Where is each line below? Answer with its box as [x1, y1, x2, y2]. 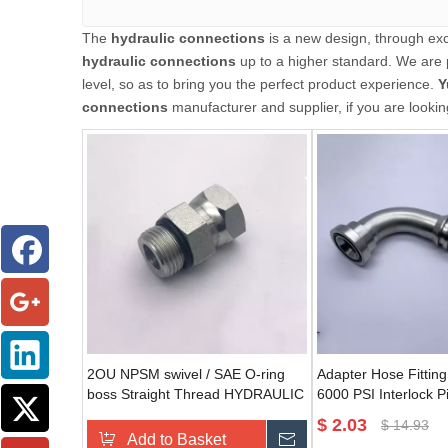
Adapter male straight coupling [87, 406, 280, 422]
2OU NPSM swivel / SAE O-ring [87, 366, 285, 382]
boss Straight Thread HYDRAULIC [87, 386, 304, 402]
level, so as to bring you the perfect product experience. [82, 76, 438, 92]
